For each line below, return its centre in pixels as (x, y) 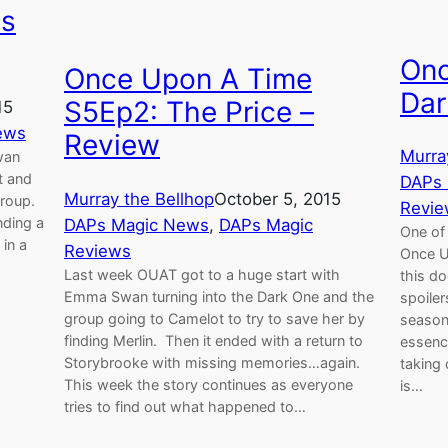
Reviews (97, 250)
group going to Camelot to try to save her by (214, 318)
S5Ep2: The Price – (189, 112)
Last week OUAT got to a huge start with (202, 274)
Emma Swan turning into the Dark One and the (219, 296)
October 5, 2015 (277, 198)
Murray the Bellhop (139, 198)
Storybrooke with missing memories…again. (212, 362)
